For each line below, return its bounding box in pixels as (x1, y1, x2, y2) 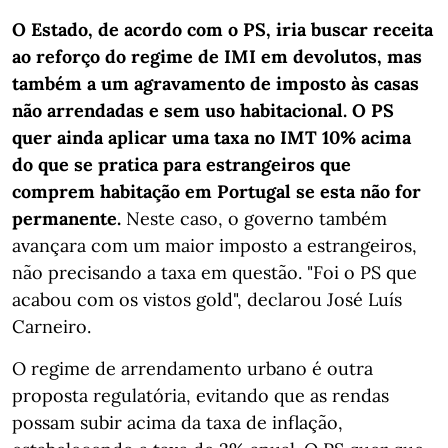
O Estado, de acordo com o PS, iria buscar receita (12, 17, 433, 41)
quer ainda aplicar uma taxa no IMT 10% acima (12, 125, 411, 149)
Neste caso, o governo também (121, 206, 387, 230)
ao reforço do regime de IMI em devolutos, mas (12, 44, 422, 68)
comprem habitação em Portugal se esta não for (12, 179, 421, 203)
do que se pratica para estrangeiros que (12, 152, 351, 176)
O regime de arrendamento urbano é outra (12, 356, 373, 380)
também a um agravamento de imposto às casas (12, 71, 419, 95)
